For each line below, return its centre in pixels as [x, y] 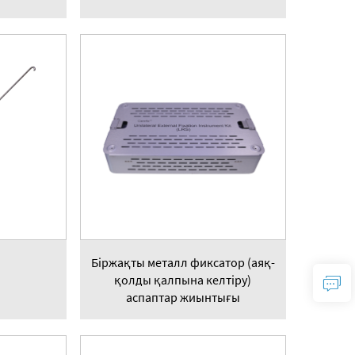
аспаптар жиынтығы [183, 298]
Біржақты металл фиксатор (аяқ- [183, 263]
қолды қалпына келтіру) [183, 280]
